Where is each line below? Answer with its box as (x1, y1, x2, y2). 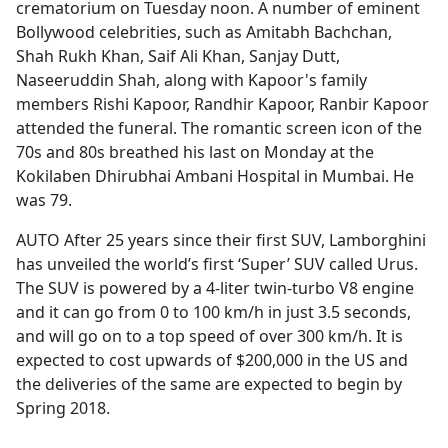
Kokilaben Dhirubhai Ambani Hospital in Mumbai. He (16, 165, 414, 188)
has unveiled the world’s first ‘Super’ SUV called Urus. (16, 253, 418, 276)
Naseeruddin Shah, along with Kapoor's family (16, 69, 367, 92)
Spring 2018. (16, 397, 110, 420)
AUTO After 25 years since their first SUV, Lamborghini (16, 229, 426, 252)
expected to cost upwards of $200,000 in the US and (16, 349, 408, 372)
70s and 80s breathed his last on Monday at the (16, 141, 374, 164)
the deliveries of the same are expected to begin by (16, 373, 402, 396)
